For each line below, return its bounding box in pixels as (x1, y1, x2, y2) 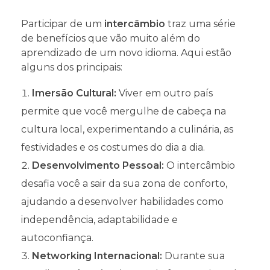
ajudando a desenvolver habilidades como (21, 196, 224, 208)
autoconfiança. (21, 232, 93, 244)
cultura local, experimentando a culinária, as (21, 124, 233, 136)
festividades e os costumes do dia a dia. (21, 142, 205, 154)
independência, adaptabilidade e (21, 214, 178, 226)
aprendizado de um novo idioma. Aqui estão (21, 47, 231, 59)
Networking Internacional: (32, 250, 162, 262)
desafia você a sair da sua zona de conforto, (21, 178, 227, 190)
